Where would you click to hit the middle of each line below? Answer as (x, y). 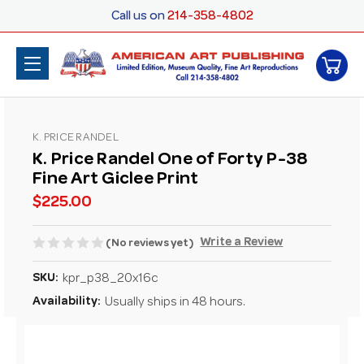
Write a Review (242, 243)
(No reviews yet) (149, 243)
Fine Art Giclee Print (116, 180)
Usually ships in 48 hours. (175, 303)
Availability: (67, 303)
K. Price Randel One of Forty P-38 (170, 161)
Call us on (138, 17)
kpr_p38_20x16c (110, 279)
